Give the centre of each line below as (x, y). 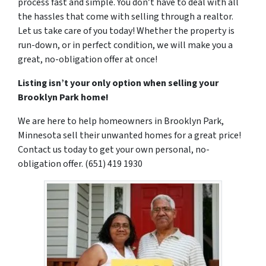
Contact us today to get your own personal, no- (114, 149)
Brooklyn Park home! (63, 97)
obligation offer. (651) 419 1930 (80, 164)
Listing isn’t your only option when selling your (118, 83)
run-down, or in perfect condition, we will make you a (125, 45)
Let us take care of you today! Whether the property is (126, 31)
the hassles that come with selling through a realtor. (126, 16)
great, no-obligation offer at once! (88, 59)
